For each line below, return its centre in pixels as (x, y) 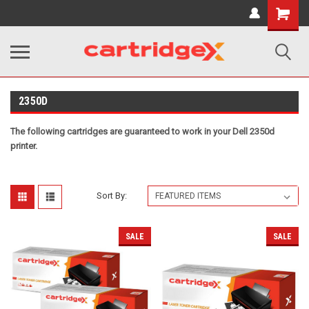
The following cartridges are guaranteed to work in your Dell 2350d (142, 131)
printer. (24, 146)
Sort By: (112, 196)
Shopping (288, 11)
